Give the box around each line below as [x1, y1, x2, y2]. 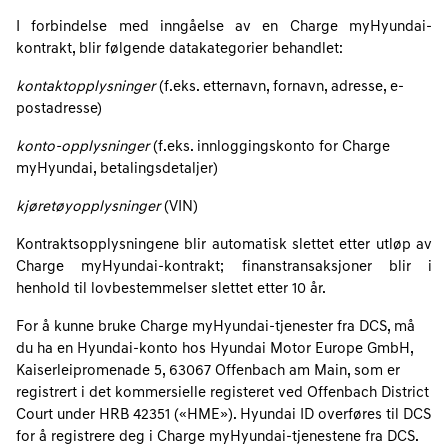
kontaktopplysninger [16, 80, 159, 95]
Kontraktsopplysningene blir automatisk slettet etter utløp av [16, 238, 432, 253]
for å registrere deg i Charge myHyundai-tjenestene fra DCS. [16, 430, 419, 445]
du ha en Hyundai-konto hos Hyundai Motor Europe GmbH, [16, 342, 413, 357]
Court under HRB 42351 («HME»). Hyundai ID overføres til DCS [16, 408, 431, 423]
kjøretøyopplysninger [16, 200, 164, 215]
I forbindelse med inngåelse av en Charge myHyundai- [16, 20, 432, 35]
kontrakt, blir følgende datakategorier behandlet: [16, 42, 343, 57]
